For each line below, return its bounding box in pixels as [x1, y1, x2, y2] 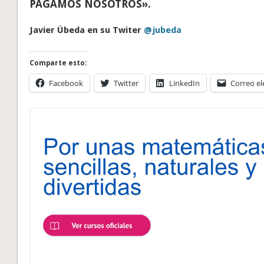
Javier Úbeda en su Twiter [29, 24, 144, 35]
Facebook [49, 77, 84, 88]
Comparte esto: [29, 58, 87, 67]
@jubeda [144, 24, 182, 35]
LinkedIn [169, 77, 200, 88]
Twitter [114, 77, 139, 88]
